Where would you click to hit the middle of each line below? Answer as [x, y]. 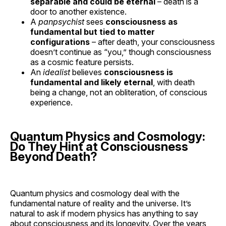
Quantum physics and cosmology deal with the [95, 193]
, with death [174, 82]
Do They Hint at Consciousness [99, 147]
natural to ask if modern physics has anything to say [104, 214]
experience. [51, 103]
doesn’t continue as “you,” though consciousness [121, 52]
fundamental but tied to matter [93, 32]
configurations [60, 42]
